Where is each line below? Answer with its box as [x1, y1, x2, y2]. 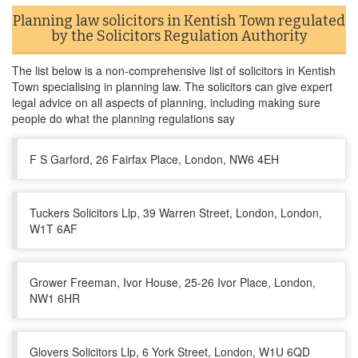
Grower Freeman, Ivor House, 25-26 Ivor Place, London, [30, 274, 316, 290]
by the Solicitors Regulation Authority [50, 27, 308, 45]
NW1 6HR [30, 290, 80, 306]
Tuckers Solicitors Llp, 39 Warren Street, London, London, [30, 205, 322, 221]
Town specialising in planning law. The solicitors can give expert [12, 78, 332, 94]
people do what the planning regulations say [12, 110, 235, 126]
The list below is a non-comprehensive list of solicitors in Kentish [12, 62, 336, 78]
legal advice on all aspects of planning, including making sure [12, 94, 320, 110]
